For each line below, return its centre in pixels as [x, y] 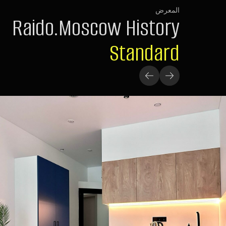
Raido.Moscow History [96, 28]
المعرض [167, 10]
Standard [145, 53]
